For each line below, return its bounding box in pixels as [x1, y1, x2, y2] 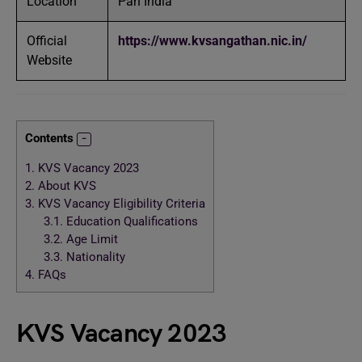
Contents [25, 131, 74, 145]
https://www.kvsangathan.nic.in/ [118, 33, 307, 48]
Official [27, 33, 67, 48]
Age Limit [62, 232, 118, 247]
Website [27, 53, 72, 68]
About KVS [35, 179, 96, 194]
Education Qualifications [62, 214, 198, 229]
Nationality [62, 250, 128, 265]
